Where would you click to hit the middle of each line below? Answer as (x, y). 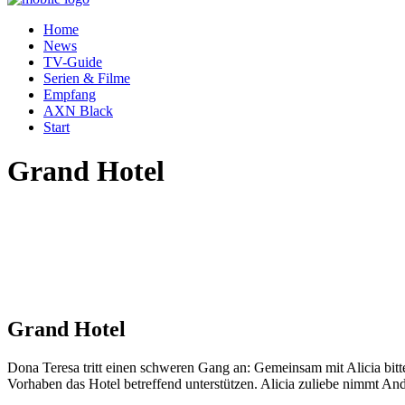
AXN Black (78, 111)
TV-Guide (73, 62)
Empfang (70, 94)
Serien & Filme (87, 78)
